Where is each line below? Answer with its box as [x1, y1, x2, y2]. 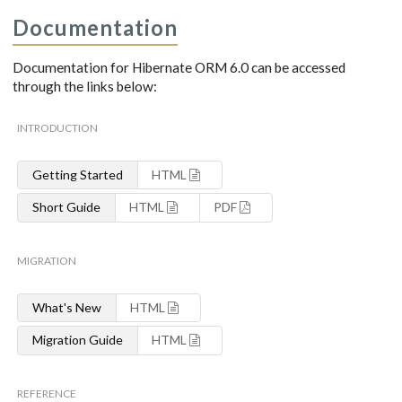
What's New [31, 299, 101, 315]
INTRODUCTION [17, 120, 98, 135]
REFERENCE [17, 386, 76, 400]
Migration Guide [31, 332, 123, 348]
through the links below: [13, 77, 157, 94]
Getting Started [31, 166, 123, 182]
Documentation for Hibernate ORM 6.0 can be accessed [13, 58, 345, 75]
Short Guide [31, 199, 100, 215]
